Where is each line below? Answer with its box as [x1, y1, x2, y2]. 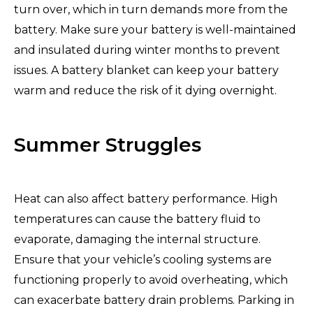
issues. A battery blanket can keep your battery [14, 63, 279, 77]
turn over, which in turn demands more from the [14, 2, 288, 16]
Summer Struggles [14, 132, 201, 156]
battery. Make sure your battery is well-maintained [14, 22, 296, 36]
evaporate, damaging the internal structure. [14, 232, 261, 246]
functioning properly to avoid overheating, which [14, 272, 288, 286]
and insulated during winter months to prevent [14, 43, 280, 57]
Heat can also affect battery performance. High [14, 191, 277, 205]
